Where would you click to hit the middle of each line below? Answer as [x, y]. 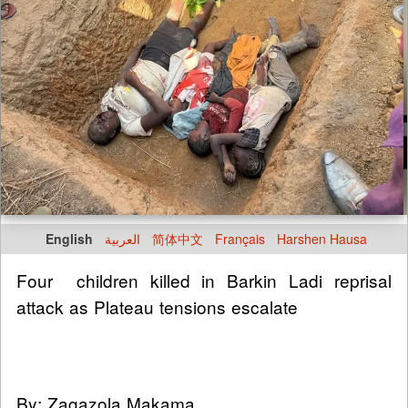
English [69, 239]
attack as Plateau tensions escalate [157, 307]
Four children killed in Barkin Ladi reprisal [204, 280]
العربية [122, 239]
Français [240, 239]
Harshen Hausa [322, 239]
